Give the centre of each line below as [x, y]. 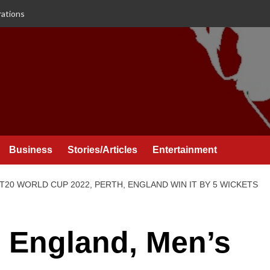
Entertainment [185, 150]
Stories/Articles [102, 150]
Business [31, 150]
